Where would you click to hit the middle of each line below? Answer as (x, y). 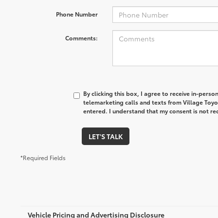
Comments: (81, 38)
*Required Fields (43, 157)
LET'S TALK (105, 136)
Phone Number (77, 14)
